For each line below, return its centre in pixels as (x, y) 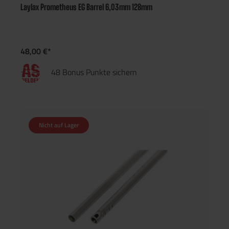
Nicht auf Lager (59, 125)
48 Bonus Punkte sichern (94, 72)
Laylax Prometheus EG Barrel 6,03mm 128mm (86, 7)
